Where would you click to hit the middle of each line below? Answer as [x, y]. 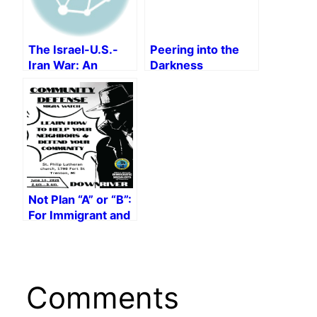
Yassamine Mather [80, 96]
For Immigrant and [79, 215]
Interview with [69, 80]
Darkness [177, 65]
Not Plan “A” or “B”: [80, 199]
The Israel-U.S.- [73, 49]
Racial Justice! [69, 230]
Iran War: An [63, 65]
